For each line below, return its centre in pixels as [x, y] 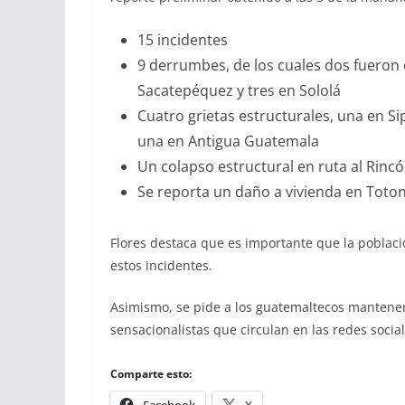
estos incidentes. [161, 265]
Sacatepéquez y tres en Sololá [239, 90]
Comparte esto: [151, 373]
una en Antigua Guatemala [228, 141]
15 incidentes [183, 39]
